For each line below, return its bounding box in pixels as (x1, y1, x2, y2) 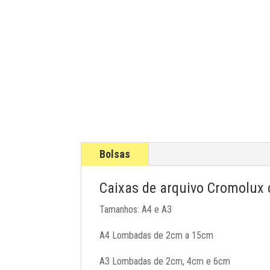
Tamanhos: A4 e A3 (99, 204, 172, 216)
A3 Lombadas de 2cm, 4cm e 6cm (99, 256, 231, 268)
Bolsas (99, 148, 131, 161)
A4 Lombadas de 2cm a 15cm (99, 230, 214, 242)
